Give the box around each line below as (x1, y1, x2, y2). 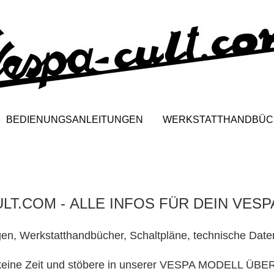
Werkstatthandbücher (20, 229, 124, 242)
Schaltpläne (130, 229, 187, 242)
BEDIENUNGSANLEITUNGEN (6, 114, 143, 125)
